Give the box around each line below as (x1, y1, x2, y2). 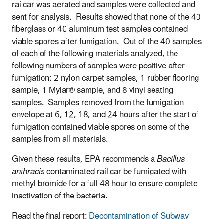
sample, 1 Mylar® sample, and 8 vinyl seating (12, 82, 173, 100)
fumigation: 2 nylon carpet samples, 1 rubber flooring (12, 69, 199, 88)
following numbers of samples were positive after (12, 57, 185, 75)
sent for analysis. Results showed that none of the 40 (12, 8, 201, 26)
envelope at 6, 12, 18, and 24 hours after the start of (12, 106, 198, 124)
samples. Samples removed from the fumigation (12, 94, 184, 112)
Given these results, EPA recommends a (12, 151, 157, 169)
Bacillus (157, 151, 185, 169)
